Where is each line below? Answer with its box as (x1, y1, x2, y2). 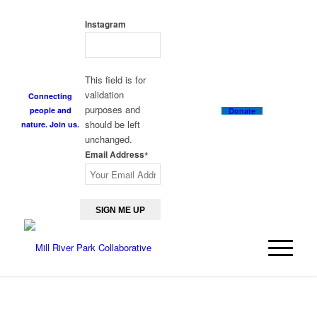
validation (84, 88, 124, 102)
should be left (84, 117, 140, 132)
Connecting (28, 90, 73, 101)
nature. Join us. (21, 118, 80, 129)
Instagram (84, 18, 126, 31)
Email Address (84, 149, 144, 161)
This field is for (84, 73, 146, 87)
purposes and (84, 103, 140, 117)
